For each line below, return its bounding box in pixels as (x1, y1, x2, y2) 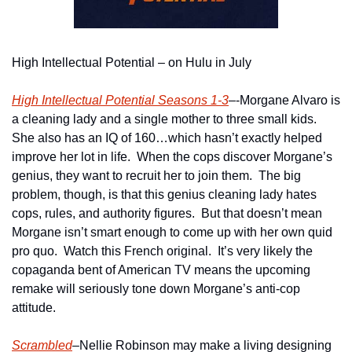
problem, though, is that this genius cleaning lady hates (12, 188, 317, 202)
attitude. (12, 301, 56, 315)
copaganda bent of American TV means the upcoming (12, 263, 310, 277)
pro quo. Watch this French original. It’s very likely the (12, 244, 313, 258)
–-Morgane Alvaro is (229, 93, 340, 108)
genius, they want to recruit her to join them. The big (12, 169, 301, 183)
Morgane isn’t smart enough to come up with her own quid (12, 225, 332, 240)
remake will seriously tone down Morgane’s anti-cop (12, 282, 300, 296)
